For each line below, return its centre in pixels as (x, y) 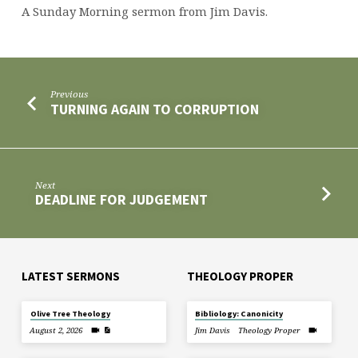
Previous (70, 94)
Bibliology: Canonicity (239, 314)
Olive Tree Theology (70, 314)
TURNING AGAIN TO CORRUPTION (155, 109)
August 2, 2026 (56, 330)
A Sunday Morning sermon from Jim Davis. (144, 12)
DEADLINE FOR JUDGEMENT (122, 200)
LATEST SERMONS (70, 276)
